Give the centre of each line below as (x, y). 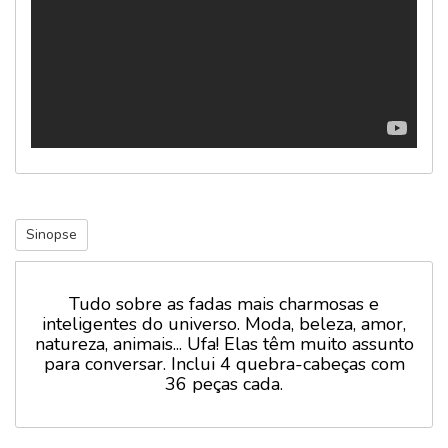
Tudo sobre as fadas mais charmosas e (224, 303)
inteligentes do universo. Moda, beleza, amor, (224, 323)
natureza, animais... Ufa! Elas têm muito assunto (224, 343)
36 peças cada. (224, 383)
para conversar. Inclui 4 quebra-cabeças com (224, 363)
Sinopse (51, 234)
